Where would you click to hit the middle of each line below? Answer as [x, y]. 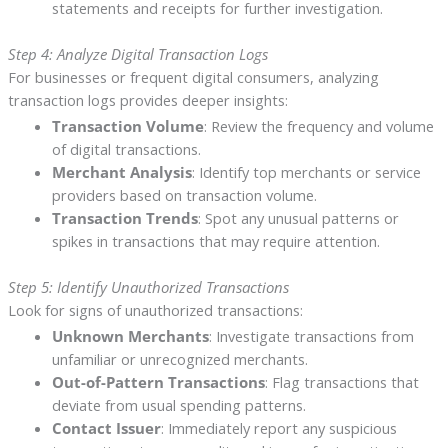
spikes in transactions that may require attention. [215, 241]
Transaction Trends [124, 218]
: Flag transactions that [341, 382]
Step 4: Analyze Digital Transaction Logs [137, 54]
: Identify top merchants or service [306, 172]
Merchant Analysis [121, 172]
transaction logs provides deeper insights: [147, 100]
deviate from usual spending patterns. [178, 405]
